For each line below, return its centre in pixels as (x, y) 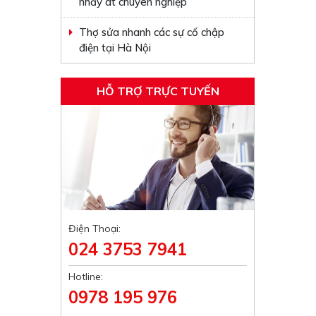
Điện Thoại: (95, 229)
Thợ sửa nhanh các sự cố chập (152, 32)
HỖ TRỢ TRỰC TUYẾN (158, 91)
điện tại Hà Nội (115, 48)
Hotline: (86, 276)
